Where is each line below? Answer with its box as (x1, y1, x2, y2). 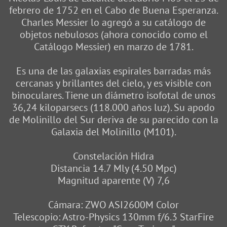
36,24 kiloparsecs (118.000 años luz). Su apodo (12, 101, 215, 115)
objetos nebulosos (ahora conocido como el (19, 28, 208, 42)
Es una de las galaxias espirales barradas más (16, 64, 211, 78)
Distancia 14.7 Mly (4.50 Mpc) (50, 162, 177, 175)
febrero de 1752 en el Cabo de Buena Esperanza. (9, 4, 218, 17)
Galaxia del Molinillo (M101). (51, 125, 176, 139)
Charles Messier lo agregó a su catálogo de (21, 16, 206, 29)
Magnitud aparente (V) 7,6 (57, 174, 170, 187)
